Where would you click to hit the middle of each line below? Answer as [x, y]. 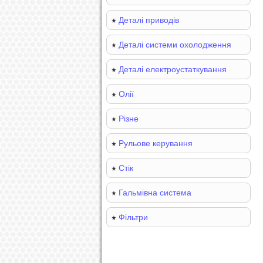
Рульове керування [156, 143]
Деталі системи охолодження [175, 45]
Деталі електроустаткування [173, 69]
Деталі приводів [149, 20]
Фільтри [133, 217]
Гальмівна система [155, 193]
